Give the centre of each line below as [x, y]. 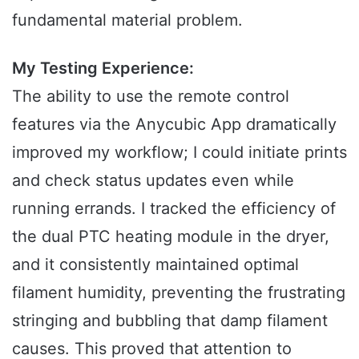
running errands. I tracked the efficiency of [174, 209]
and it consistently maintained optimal [155, 265]
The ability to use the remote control [151, 97]
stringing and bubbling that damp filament [170, 321]
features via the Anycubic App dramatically [174, 125]
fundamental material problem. [127, 20]
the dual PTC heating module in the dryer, [171, 237]
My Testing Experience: [103, 69]
